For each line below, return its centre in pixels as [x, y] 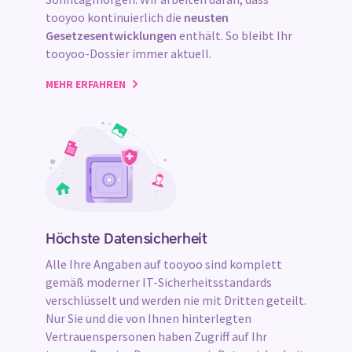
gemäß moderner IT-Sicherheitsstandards [159, 282]
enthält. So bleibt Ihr [235, 36]
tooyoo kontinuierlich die [115, 18]
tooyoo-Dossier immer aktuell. [128, 54]
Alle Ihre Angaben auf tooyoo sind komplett [164, 264]
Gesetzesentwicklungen [111, 36]
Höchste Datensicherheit [126, 240]
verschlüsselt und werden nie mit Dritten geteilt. [176, 301]
